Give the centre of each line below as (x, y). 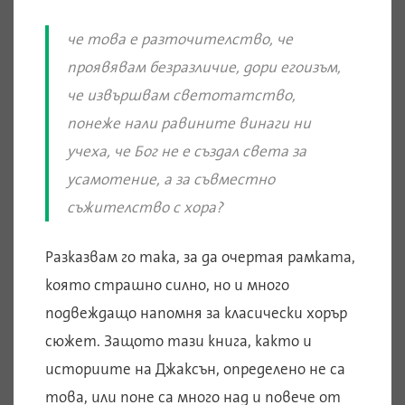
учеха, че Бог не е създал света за (187, 151)
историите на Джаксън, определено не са (195, 368)
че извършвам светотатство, (181, 94)
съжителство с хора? (145, 207)
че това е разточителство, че (180, 38)
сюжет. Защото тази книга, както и (179, 340)
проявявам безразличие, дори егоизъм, (204, 66)
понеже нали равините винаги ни (189, 122)
